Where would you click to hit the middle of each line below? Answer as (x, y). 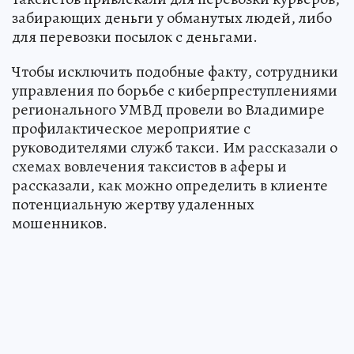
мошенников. (60, 224)
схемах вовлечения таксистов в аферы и (149, 167)
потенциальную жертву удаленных (133, 205)
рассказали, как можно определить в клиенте (170, 186)
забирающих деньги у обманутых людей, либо (172, 18)
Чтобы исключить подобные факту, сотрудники (175, 72)
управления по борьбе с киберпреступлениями (175, 91)
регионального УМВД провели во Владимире (168, 110)
